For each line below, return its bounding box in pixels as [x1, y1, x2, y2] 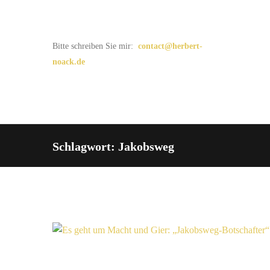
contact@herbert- [137, 42, 202, 51]
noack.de [52, 57, 85, 67]
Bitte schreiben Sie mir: [52, 42, 136, 51]
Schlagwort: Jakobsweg [52, 139, 174, 153]
